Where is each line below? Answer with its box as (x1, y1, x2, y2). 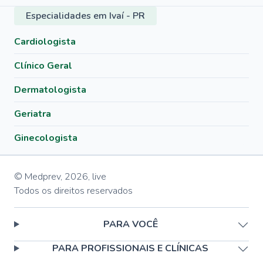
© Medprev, (14, 170, 62, 183)
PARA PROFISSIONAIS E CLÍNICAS (52, 242, 209, 255)
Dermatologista (14, 83, 86, 96)
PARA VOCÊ (103, 218, 158, 231)
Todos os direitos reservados (14, 184, 133, 197)
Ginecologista (14, 131, 77, 144)
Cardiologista (14, 35, 76, 48)
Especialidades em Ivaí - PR (26, 9, 145, 22)
